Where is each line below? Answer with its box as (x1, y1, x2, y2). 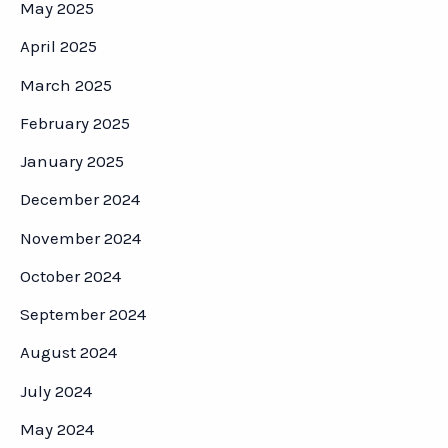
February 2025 (20, 112, 130, 133)
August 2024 (20, 342, 117, 363)
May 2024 (20, 418, 94, 439)
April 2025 (20, 36, 97, 57)
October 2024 (20, 265, 121, 286)
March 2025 (20, 74, 112, 95)
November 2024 (20, 227, 141, 248)
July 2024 (20, 380, 92, 401)
